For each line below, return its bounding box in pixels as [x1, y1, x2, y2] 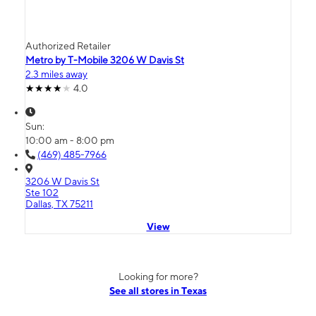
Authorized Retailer [25, 40, 111, 52]
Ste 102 [25, 187, 59, 199]
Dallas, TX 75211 [25, 198, 93, 210]
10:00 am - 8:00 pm [25, 135, 114, 147]
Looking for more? [118, 271, 198, 283]
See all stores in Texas [109, 285, 207, 297]
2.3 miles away [25, 68, 87, 80]
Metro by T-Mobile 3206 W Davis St [25, 54, 184, 66]
